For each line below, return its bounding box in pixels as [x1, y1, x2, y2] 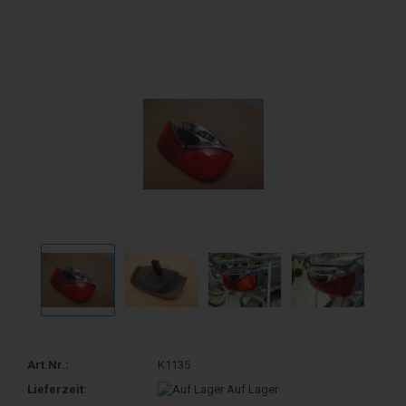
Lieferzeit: [27, 382, 87, 396]
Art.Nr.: [27, 357, 69, 372]
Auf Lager [227, 382, 279, 396]
